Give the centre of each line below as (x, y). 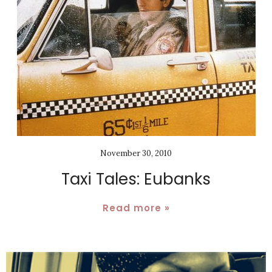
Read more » (136, 208)
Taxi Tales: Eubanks (136, 179)
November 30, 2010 (136, 154)
